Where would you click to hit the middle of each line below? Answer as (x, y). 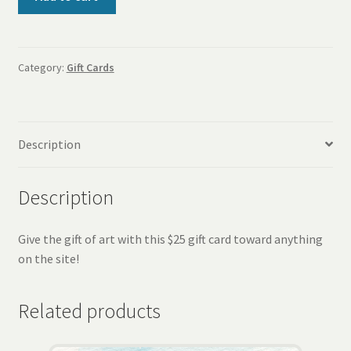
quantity (40, 47)
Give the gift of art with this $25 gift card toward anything (170, 239)
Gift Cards (90, 68)
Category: (42, 68)
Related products (89, 311)
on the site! (48, 259)
